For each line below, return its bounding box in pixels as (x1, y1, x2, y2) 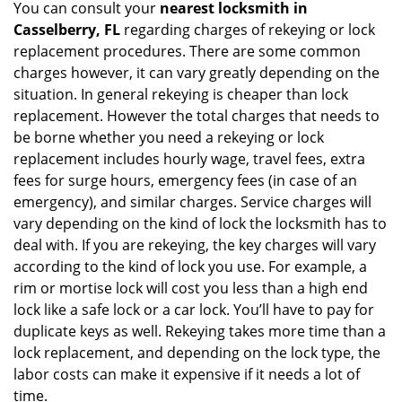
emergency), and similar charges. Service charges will (13, 192, 371, 212)
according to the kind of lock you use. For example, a (13, 257, 367, 276)
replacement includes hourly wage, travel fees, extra (13, 149, 365, 169)
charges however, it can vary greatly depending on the (13, 63, 380, 83)
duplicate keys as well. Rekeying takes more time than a (13, 321, 386, 341)
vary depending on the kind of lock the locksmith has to (13, 214, 387, 233)
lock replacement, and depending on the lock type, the (13, 343, 380, 363)
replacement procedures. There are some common (13, 41, 361, 61)
